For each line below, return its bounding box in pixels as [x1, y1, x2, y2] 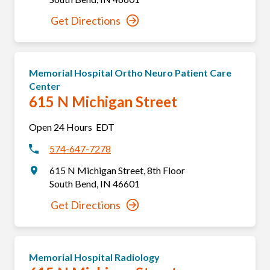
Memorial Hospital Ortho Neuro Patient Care [29, 67, 231, 78]
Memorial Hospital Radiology [29, 251, 160, 263]
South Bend [49, 178, 96, 189]
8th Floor [146, 165, 185, 176]
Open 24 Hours [29, 121, 92, 133]
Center [29, 80, 60, 92]
